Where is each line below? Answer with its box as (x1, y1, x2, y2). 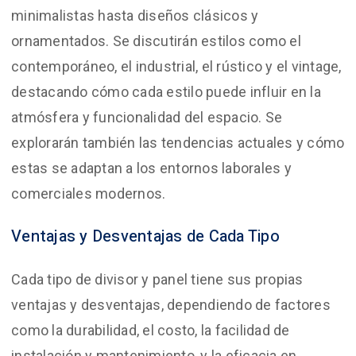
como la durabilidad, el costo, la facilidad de (11, 321, 290, 339)
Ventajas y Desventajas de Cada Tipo (11, 224, 280, 248)
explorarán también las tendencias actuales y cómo (11, 133, 345, 151)
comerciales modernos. (11, 184, 166, 202)
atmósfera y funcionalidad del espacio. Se (11, 108, 283, 126)
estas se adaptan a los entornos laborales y (11, 159, 292, 176)
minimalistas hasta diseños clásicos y (11, 6, 259, 24)
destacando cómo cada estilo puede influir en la (11, 83, 321, 100)
